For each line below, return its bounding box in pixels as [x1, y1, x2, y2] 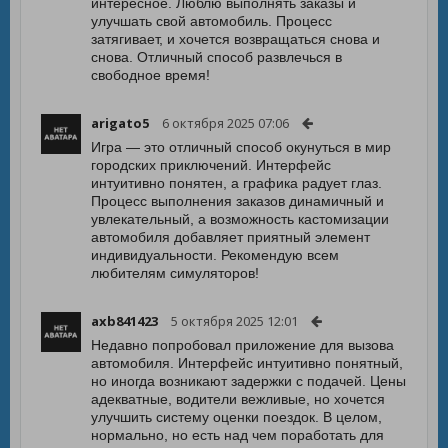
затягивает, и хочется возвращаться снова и [91, 31, 380, 47]
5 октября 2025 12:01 [171, 312, 298, 330]
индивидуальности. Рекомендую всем [91, 247, 339, 263]
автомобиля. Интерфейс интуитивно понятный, [91, 355, 403, 371]
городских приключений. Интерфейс [91, 157, 331, 173]
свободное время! [91, 67, 210, 83]
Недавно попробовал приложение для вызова [91, 337, 394, 353]
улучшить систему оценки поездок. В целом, [91, 409, 382, 425]
